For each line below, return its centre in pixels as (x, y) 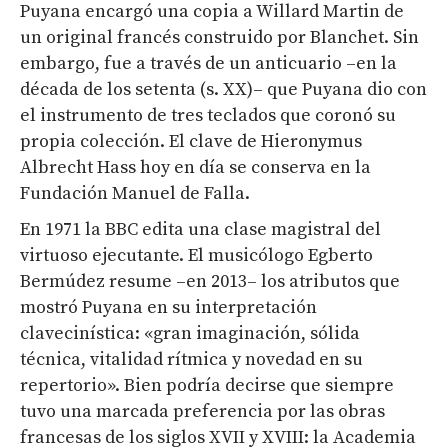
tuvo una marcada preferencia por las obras (202, 411)
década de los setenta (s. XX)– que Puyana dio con (223, 89)
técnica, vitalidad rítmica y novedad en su (191, 359)
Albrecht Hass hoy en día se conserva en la (195, 167)
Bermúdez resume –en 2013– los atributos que (210, 281)
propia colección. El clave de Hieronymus (191, 141)
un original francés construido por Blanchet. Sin (219, 37)
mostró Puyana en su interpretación (168, 307)
